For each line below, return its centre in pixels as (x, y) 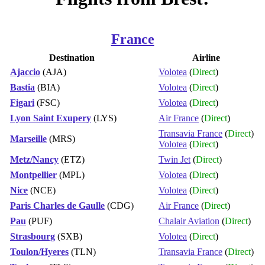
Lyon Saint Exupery (51, 118)
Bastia (22, 87)
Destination (72, 57)
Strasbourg (33, 236)
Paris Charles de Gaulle (57, 205)
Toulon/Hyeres (39, 251)
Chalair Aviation (189, 221)
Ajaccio (25, 72)
